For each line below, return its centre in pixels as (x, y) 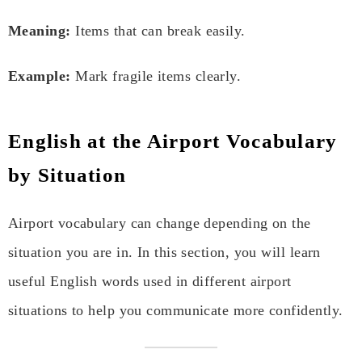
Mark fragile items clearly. (156, 76)
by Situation (67, 175)
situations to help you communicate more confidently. (176, 311)
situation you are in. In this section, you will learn (164, 253)
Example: (40, 76)
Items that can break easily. (158, 31)
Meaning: (40, 31)
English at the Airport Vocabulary (173, 141)
